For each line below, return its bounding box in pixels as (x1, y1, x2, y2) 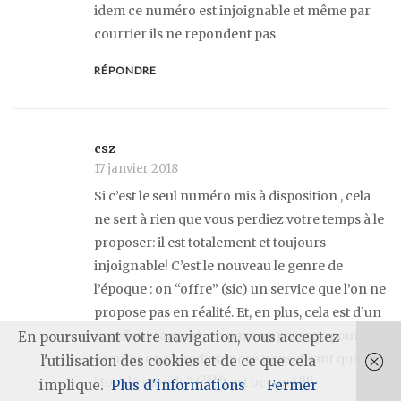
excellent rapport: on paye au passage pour (94, 327, 360, 344)
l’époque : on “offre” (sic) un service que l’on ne (94, 280, 386, 297)
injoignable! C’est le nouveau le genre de (94, 257, 343, 274)
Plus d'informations (111, 377, 245, 394)
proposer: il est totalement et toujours (94, 234, 326, 251)
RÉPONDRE (94, 63, 157, 77)
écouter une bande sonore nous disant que (94, 350, 360, 367)
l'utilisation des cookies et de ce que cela (40, 353, 316, 370)
